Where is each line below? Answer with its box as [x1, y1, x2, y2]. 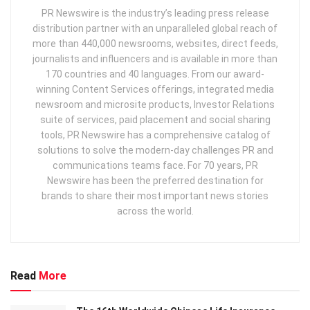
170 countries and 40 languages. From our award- [46, 68, 264, 80]
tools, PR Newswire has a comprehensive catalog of [39, 129, 271, 140]
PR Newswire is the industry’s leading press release [41, 7, 269, 19]
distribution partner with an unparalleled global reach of [33, 22, 277, 34]
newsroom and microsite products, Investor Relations [35, 98, 275, 110]
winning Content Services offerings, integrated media [36, 83, 274, 95]
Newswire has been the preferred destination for [46, 174, 264, 186]
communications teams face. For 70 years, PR [52, 159, 258, 171]
